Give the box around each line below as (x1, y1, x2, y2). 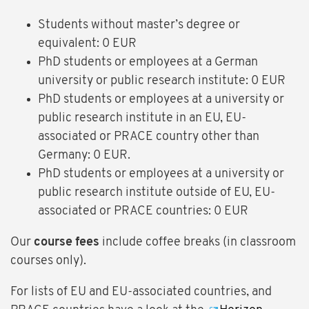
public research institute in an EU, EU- (38, 112, 246, 126)
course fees (34, 236, 102, 250)
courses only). (10, 255, 86, 268)
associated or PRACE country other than (38, 130, 259, 144)
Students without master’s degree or (38, 19, 240, 32)
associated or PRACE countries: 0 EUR (38, 205, 248, 219)
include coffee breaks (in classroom (102, 236, 296, 250)
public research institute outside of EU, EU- (38, 186, 275, 200)
